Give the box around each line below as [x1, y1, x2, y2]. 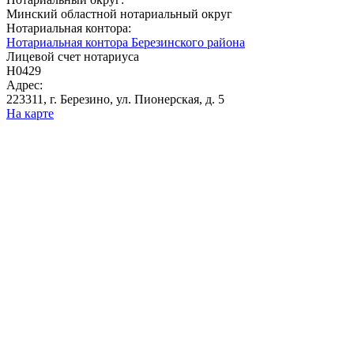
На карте [6, 107, 54, 121]
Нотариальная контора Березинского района [6, 36, 245, 50]
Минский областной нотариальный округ [6, 7, 232, 21]
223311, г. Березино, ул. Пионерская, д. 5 [6, 92, 224, 107]
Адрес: [6, 78, 43, 92]
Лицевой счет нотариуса [6, 50, 139, 64]
